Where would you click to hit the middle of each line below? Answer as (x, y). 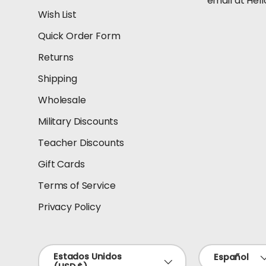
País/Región (64, 250)
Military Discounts (78, 121)
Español (231, 257)
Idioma (213, 250)
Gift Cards (61, 164)
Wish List (57, 14)
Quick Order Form (79, 36)
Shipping (58, 78)
